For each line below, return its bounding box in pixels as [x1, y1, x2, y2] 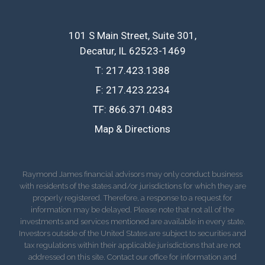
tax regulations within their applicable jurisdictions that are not [24, 240, 241, 250]
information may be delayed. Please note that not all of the [31, 205, 234, 214]
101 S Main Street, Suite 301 [69, 29, 195, 41]
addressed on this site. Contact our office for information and [28, 252, 237, 261]
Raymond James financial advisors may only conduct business [22, 169, 243, 179]
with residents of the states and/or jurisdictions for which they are [19, 181, 246, 190]
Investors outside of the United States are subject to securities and [19, 228, 246, 238]
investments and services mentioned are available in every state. [20, 216, 245, 226]
